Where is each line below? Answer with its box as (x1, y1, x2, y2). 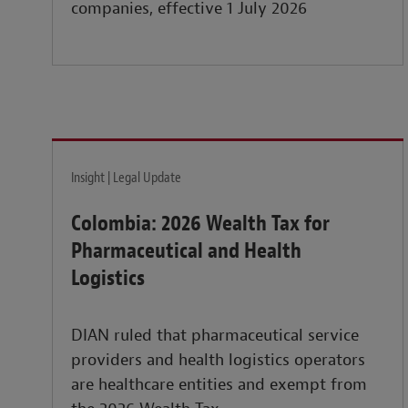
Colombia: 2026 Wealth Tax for (71, 209, 330, 238)
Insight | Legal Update (71, 168, 181, 188)
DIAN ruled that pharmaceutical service (71, 325, 359, 347)
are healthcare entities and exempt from (71, 374, 367, 396)
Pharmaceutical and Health (71, 237, 301, 265)
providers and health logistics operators (71, 350, 365, 372)
